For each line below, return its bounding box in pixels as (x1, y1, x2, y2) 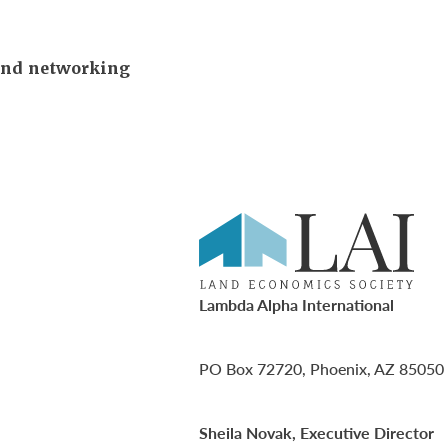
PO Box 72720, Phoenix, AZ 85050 (199, 357, 444, 381)
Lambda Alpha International (199, 293, 394, 317)
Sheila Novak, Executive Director (199, 421, 434, 445)
